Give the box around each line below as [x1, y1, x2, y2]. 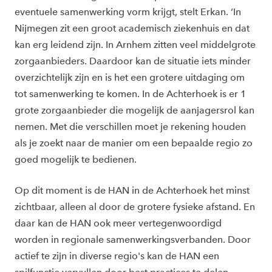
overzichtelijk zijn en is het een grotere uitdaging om [15, 72, 245, 84]
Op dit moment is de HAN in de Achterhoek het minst [15, 185, 250, 197]
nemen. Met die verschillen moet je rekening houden [15, 121, 246, 133]
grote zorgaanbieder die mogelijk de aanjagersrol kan [15, 104, 254, 117]
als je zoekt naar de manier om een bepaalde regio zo [15, 137, 253, 149]
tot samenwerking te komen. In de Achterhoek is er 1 [15, 88, 246, 100]
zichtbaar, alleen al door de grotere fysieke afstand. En [15, 201, 255, 213]
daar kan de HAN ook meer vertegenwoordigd [15, 217, 222, 229]
